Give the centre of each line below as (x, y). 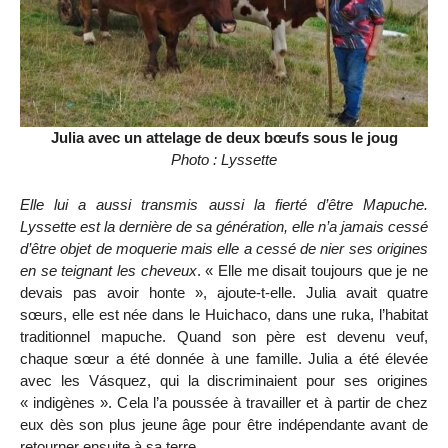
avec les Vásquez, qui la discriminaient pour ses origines (224, 380)
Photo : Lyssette (224, 159)
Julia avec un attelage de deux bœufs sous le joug (224, 137)
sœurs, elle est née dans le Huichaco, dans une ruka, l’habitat (224, 314)
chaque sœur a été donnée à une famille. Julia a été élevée (224, 358)
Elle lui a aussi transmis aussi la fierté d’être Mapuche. (224, 204)
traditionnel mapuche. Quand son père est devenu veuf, (224, 336)
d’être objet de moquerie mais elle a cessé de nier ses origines (224, 248)
